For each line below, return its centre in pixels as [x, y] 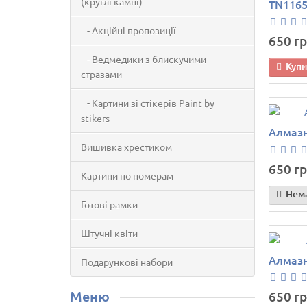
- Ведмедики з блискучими [144, 59]
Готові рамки [109, 204]
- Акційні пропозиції [128, 30]
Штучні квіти [109, 233]
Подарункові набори [127, 262]
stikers [95, 118]
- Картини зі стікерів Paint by [148, 103]
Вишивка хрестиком [126, 147]
